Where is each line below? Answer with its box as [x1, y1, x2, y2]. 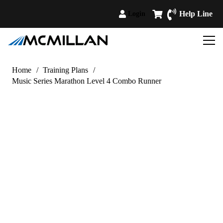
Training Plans [43, 66, 89, 74]
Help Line [179, 9, 213, 18]
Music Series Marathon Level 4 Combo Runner [12, 77, 161, 85]
